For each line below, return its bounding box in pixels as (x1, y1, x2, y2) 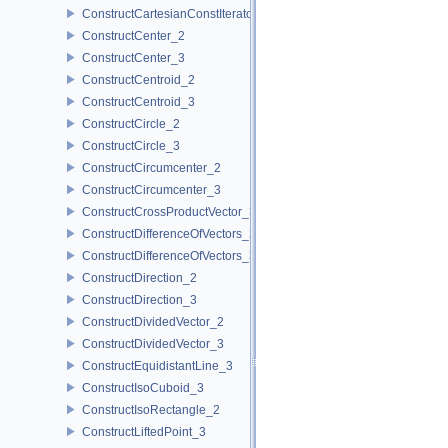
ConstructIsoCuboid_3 (82, 380, 204, 395)
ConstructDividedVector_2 (82, 314, 224, 329)
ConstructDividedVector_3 (82, 336, 224, 351)
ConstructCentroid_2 (82, 72, 195, 87)
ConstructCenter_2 (82, 28, 185, 43)
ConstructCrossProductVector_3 (82, 204, 256, 219)
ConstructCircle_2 (82, 116, 180, 131)
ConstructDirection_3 (82, 292, 197, 307)
